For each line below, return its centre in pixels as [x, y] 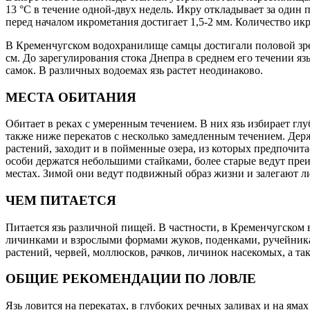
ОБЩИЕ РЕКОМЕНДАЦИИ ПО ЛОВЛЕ [131, 279]
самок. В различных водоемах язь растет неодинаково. [134, 70]
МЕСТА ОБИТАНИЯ [71, 97]
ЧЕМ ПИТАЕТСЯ [61, 200]
